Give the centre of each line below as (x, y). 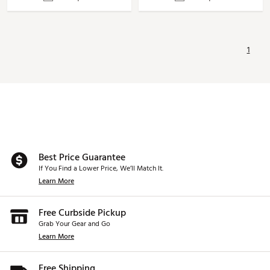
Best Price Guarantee (82, 158)
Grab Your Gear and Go (74, 224)
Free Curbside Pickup (82, 213)
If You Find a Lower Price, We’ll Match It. (101, 169)
